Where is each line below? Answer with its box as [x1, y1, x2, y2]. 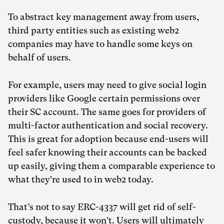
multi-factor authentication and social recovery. [8, 120, 208, 131]
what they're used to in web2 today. [8, 174, 155, 185]
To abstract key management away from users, [8, 11, 199, 22]
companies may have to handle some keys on [8, 38, 192, 49]
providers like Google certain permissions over [8, 93, 200, 104]
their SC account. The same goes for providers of [8, 106, 206, 117]
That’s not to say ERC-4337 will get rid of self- [8, 201, 196, 212]
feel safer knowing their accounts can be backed [8, 147, 207, 158]
